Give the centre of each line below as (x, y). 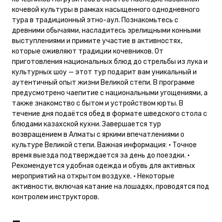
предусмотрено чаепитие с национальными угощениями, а (110, 93)
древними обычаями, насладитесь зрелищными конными (106, 30)
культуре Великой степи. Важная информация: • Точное (104, 145)
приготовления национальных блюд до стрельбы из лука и (110, 61)
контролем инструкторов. (55, 197)
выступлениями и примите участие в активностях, (97, 41)
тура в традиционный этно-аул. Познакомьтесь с (95, 20)
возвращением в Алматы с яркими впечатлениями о (98, 134)
